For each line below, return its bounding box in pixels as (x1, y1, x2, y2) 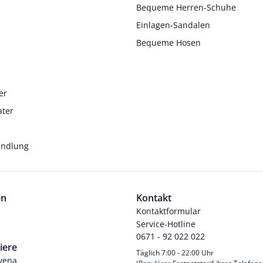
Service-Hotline (136, 218, 195, 230)
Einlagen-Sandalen (136, 19, 210, 31)
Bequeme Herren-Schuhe (136, 1, 236, 13)
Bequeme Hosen (136, 36, 201, 48)
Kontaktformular (136, 205, 201, 217)
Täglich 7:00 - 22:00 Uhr (136, 247, 214, 258)
